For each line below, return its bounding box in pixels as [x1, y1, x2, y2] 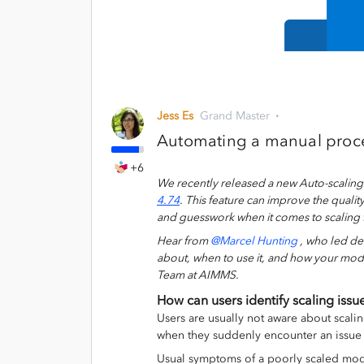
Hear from [157, 233, 210, 248]
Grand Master [200, 108, 270, 123]
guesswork [179, 210, 234, 224]
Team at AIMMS [157, 267, 236, 282]
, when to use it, [187, 250, 265, 265]
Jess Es [157, 108, 193, 123]
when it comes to [234, 210, 324, 224]
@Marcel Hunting [210, 233, 297, 248]
